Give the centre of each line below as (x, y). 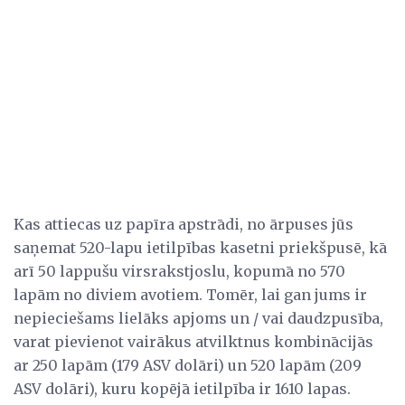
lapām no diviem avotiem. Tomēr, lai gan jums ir (190, 295)
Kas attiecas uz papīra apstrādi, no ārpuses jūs (184, 225)
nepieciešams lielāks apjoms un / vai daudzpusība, (198, 319)
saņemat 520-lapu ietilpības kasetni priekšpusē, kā (200, 248)
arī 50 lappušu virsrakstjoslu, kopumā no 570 (179, 272)
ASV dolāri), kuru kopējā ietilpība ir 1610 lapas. (182, 389)
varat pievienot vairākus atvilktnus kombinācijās (193, 342)
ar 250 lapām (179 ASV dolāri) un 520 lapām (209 (188, 366)
